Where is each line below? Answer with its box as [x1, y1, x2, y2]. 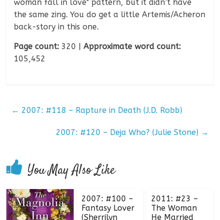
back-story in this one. [14, 22, 99, 32]
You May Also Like [27, 162, 116, 180]
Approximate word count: [83, 42, 181, 52]
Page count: [14, 42, 59, 52]
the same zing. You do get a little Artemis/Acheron [14, 10, 206, 20]
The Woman [151, 203, 197, 213]
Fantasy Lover [81, 203, 135, 213]
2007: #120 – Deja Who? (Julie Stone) [55, 128, 201, 137]
